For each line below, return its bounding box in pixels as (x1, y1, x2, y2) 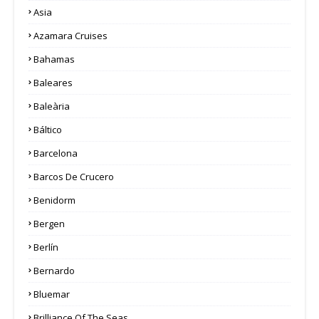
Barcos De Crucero (33, 169, 114, 183)
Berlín (33, 240, 58, 253)
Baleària (33, 99, 70, 113)
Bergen (33, 216, 65, 230)
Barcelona (33, 146, 78, 159)
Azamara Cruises (33, 28, 108, 42)
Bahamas (33, 52, 75, 66)
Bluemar (33, 287, 70, 300)
